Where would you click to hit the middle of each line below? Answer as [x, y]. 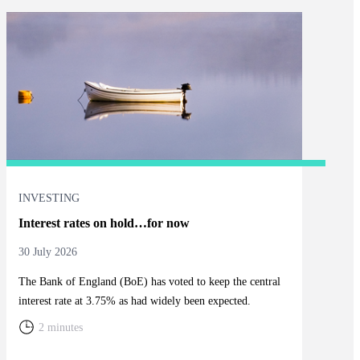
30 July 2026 [47, 252]
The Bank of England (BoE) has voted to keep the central [149, 281]
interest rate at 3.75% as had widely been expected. [134, 301]
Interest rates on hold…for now [104, 223]
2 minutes [60, 327]
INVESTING [49, 198]
